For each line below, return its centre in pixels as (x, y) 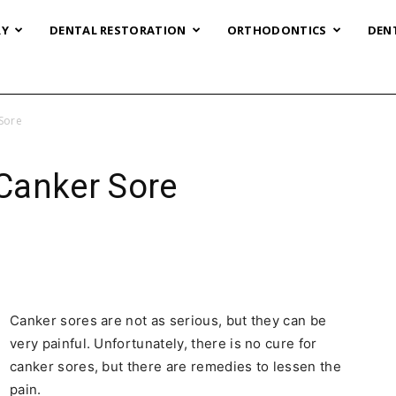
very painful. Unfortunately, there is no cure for (164, 343)
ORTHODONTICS (277, 30)
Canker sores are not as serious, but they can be (168, 320)
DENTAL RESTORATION (118, 30)
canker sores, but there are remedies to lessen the (176, 366)
